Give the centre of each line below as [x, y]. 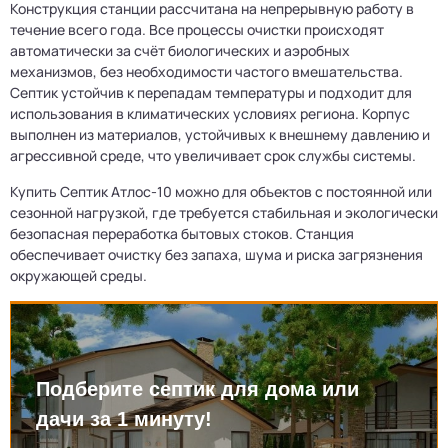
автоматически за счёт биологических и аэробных [180, 50]
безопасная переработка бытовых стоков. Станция [182, 233]
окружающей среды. [78, 275]
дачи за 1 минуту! [124, 418]
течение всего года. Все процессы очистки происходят [197, 29]
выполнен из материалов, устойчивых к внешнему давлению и [220, 134]
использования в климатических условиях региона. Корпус [210, 113]
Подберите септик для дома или [197, 388]
